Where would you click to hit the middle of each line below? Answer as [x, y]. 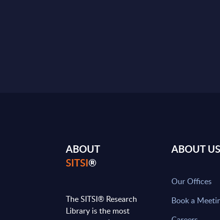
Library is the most [98, 211]
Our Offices [192, 181]
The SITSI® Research [102, 199]
